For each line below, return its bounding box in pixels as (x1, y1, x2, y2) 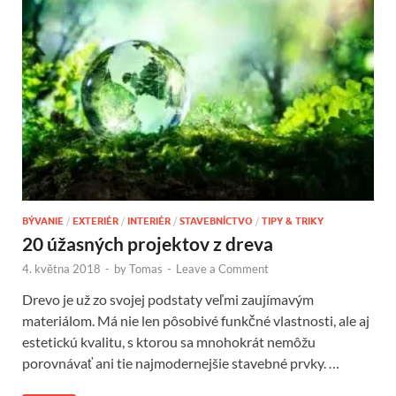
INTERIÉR (127, 215, 171, 228)
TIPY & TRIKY (262, 215, 324, 228)
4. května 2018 (22, 262, 101, 277)
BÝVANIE (22, 215, 64, 228)
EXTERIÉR (72, 215, 118, 228)
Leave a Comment (176, 262, 269, 277)
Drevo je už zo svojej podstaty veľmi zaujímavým (22, 291, 314, 308)
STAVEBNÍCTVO (179, 215, 253, 228)
